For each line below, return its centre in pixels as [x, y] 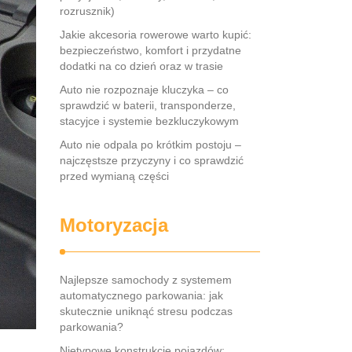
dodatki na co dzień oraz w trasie [141, 66]
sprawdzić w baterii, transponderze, [148, 105]
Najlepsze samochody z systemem [146, 280]
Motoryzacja [114, 225]
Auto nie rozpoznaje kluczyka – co [144, 90]
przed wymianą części [114, 176]
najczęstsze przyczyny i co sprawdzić [152, 160]
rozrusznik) [87, 11]
